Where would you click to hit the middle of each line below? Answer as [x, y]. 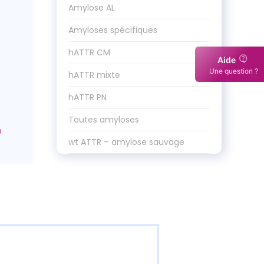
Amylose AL [92, 8]
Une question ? [233, 71]
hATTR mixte [94, 75]
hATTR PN [88, 97]
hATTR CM [89, 52]
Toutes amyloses [104, 120]
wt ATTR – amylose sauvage [126, 142]
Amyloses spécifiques [113, 30]
